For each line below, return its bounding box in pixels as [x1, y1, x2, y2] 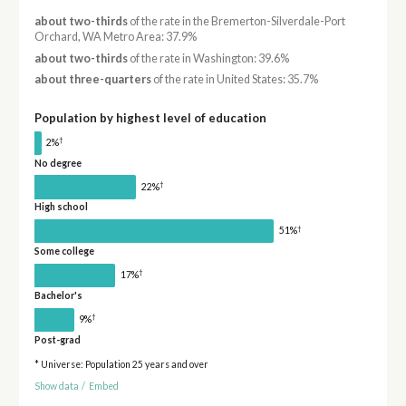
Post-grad [34, 333, 81, 345]
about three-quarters [34, 72, 151, 86]
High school [34, 201, 88, 213]
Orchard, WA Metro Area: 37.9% [34, 30, 197, 44]
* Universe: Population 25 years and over [34, 358, 208, 370]
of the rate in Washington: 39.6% [127, 51, 289, 65]
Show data [34, 381, 79, 392]
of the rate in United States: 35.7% [150, 72, 318, 86]
